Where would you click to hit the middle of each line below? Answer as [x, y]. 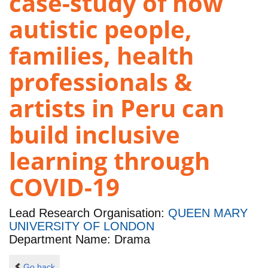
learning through [109, 161]
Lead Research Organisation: [89, 213]
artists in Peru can [117, 108]
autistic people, [100, 29]
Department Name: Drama [80, 240]
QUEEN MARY [208, 213]
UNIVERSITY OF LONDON [82, 226]
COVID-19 [64, 187]
